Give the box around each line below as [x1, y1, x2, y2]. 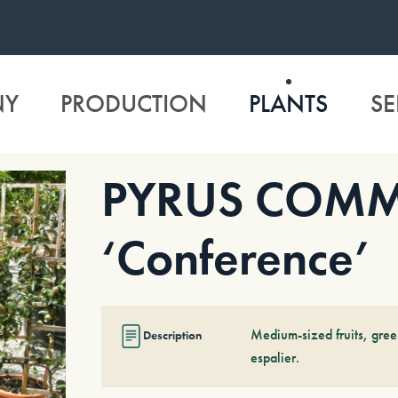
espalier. [251, 347, 300, 367]
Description [142, 327, 202, 344]
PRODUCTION [60, 88, 208, 120]
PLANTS [249, 88, 329, 120]
